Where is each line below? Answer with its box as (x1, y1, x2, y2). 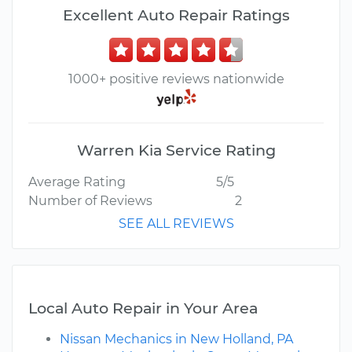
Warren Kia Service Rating (76, 141, 276, 160)
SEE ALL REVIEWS (118, 216, 234, 232)
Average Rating (28, 174, 126, 190)
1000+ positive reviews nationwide (68, 71, 284, 86)
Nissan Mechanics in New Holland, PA (60, 332, 293, 347)
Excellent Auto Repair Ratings (62, 5, 290, 24)
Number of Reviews (28, 193, 152, 209)
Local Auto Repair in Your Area (28, 299, 258, 318)
